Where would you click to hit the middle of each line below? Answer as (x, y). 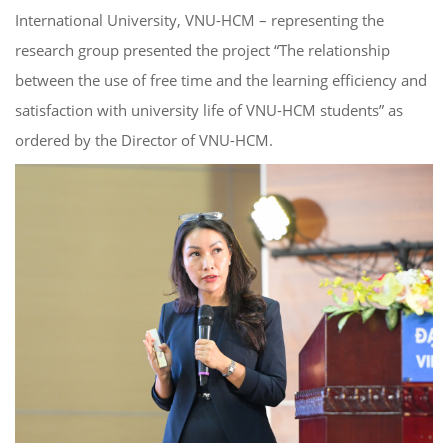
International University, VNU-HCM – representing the (199, 19)
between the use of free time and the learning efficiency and (221, 79)
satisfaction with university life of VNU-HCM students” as (209, 109)
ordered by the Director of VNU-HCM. (144, 139)
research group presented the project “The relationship (202, 49)
